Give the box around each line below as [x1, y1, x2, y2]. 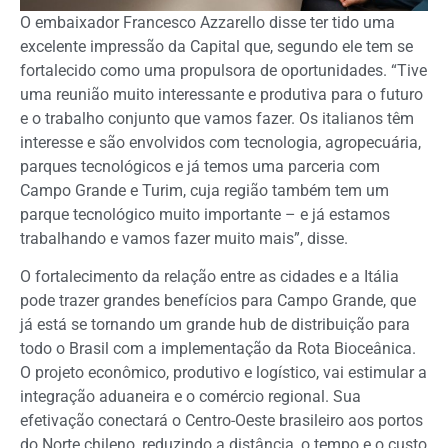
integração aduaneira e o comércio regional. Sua [20, 387, 361, 407]
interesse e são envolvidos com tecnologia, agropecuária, [20, 132, 421, 152]
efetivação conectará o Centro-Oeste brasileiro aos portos [20, 411, 423, 431]
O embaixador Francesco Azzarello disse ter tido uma [20, 12, 395, 32]
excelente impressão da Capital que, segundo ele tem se [20, 36, 413, 56]
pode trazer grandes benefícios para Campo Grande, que [20, 291, 416, 311]
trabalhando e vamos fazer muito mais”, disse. [20, 228, 348, 248]
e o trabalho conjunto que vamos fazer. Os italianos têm [20, 108, 414, 128]
